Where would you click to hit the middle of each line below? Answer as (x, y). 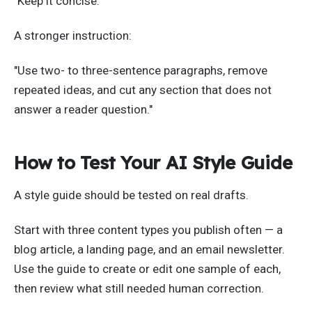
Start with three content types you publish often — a (148, 229)
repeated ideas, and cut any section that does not (143, 89)
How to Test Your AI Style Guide (153, 163)
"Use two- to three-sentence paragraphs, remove (141, 70)
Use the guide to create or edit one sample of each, (147, 268)
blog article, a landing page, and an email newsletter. (149, 249)
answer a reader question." (83, 109)
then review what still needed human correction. (139, 288)
